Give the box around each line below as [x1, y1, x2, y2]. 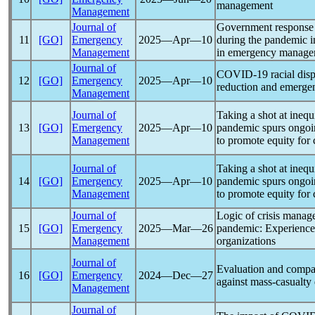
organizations [217, 235, 276, 247]
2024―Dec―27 [138, 269, 213, 281]
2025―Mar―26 [138, 222, 213, 234]
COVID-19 [217, 68, 268, 80]
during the [217, 34, 264, 46]
